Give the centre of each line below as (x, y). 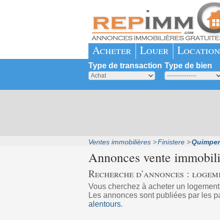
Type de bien (188, 66)
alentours (104, 204)
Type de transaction (125, 66)
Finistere (171, 142)
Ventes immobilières (119, 142)
